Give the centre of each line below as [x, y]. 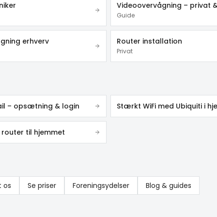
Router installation [149, 41]
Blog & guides [169, 186]
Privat [125, 51]
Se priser [42, 186]
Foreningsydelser [101, 186]
